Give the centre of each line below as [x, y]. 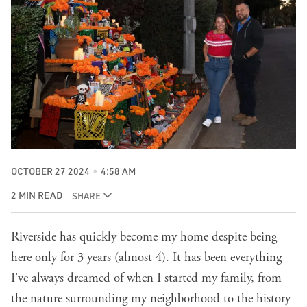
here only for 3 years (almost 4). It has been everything [146, 258]
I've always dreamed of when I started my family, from [146, 279]
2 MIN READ [37, 195]
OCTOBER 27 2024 [50, 171]
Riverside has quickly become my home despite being [144, 237]
